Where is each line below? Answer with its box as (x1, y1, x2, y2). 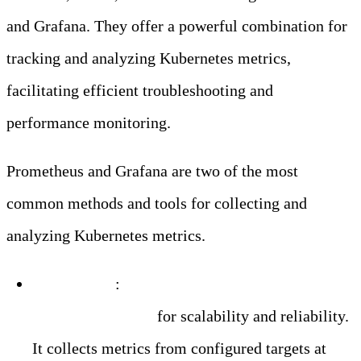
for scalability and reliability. (153, 306, 349, 325)
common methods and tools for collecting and (6, 193, 307, 212)
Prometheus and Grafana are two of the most (6, 161, 298, 180)
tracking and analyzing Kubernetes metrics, (6, 48, 291, 67)
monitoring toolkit (32, 306, 153, 325)
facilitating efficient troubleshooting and (6, 81, 273, 99)
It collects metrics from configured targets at (32, 338, 326, 357)
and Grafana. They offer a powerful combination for (6, 16, 347, 35)
